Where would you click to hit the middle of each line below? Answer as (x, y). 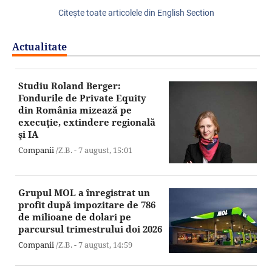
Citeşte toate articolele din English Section (136, 13)
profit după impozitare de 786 (87, 205)
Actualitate (39, 47)
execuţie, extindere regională (87, 122)
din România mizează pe (75, 110)
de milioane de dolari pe (75, 217)
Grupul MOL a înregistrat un (84, 193)
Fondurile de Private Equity (82, 98)
